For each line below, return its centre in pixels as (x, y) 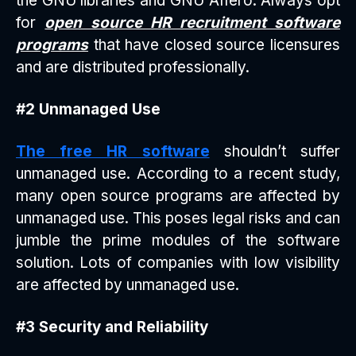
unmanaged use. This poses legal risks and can (178, 219)
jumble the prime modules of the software (178, 241)
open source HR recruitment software (193, 23)
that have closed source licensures (214, 45)
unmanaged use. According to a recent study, (178, 174)
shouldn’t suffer (275, 152)
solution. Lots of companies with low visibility (178, 263)
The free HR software (113, 152)
